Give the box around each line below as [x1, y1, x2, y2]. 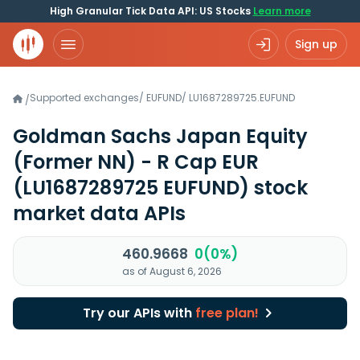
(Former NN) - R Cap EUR [13, 149, 259, 175]
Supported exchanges [30, 91, 139, 104]
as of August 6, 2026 [122, 264, 222, 278]
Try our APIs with [82, 304, 195, 322]
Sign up [295, 36, 337, 52]
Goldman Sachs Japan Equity [13, 123, 308, 149]
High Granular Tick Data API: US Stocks [49, 4, 253, 18]
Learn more [252, 4, 311, 18]
